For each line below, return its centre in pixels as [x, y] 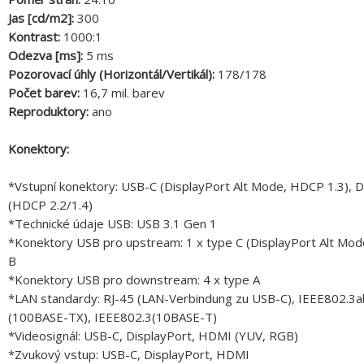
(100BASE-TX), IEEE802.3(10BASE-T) [113, 317]
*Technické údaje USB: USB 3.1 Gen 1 [113, 224]
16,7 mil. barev [124, 93]
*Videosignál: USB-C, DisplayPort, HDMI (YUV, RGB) [153, 336]
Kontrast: [36, 37]
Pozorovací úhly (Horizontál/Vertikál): [113, 74]
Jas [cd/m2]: [43, 18]
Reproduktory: [50, 112]
